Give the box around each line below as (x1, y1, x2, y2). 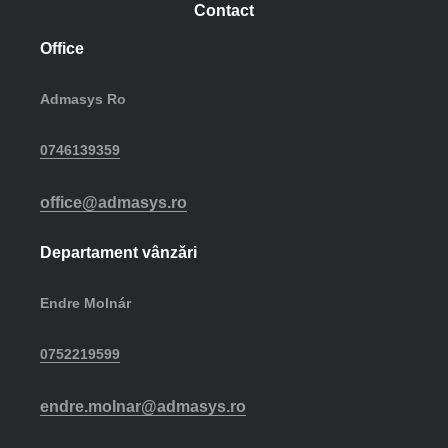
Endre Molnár (40, 295, 131, 311)
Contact (194, 2, 254, 19)
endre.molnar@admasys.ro (40, 398, 246, 415)
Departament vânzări (40, 244, 197, 261)
